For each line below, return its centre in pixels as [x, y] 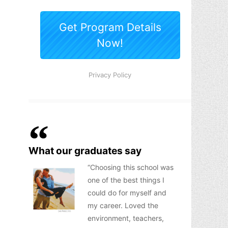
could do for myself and [127, 193]
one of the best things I [126, 180]
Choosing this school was [132, 167]
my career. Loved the [123, 205]
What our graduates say [85, 151]
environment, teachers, [126, 218]
